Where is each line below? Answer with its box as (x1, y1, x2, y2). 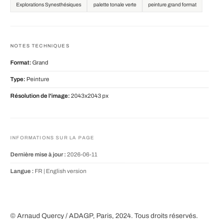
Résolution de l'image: (10, 92, 70, 99)
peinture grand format (148, 2, 197, 8)
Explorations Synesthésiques (16, 2, 82, 8)
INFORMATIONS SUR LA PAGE (10, 134, 95, 140)
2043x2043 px (70, 92, 109, 99)
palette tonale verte (93, 2, 136, 8)
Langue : (10, 168, 34, 174)
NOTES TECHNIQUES (10, 43, 70, 48)
